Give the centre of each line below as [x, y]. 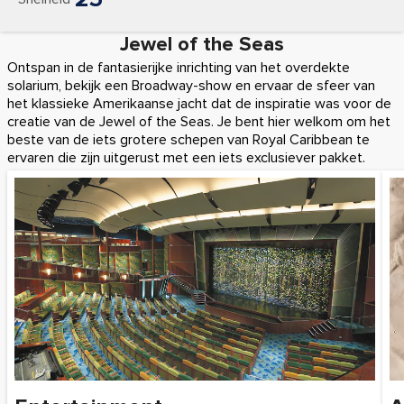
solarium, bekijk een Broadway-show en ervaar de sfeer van [191, 86]
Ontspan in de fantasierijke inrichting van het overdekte [179, 68]
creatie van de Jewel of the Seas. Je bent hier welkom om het [199, 122]
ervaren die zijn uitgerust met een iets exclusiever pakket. [186, 158]
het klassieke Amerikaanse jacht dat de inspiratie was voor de [199, 104]
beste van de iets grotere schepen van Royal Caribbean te [188, 140]
